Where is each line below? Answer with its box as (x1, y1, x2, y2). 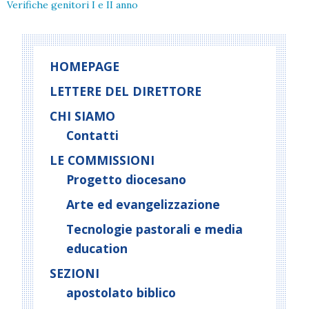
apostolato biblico (66, 284, 176, 301)
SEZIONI (50, 265, 99, 281)
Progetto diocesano (66, 171, 186, 188)
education (66, 240, 128, 257)
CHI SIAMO (50, 108, 115, 124)
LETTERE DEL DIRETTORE (50, 83, 201, 99)
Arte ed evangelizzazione (66, 196, 220, 212)
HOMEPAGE (50, 58, 119, 74)
